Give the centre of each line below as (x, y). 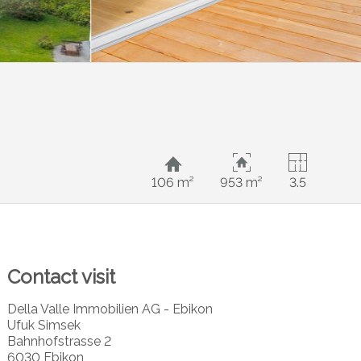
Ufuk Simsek (44, 325)
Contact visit (61, 276)
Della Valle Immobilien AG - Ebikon (110, 309)
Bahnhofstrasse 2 (59, 341)
